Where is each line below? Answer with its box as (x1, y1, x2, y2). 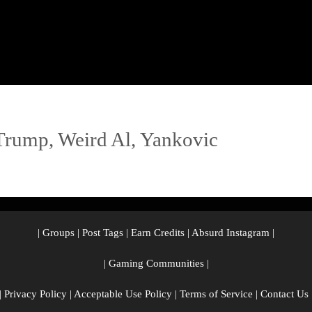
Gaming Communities (108, 257, 204, 269)
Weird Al (58, 127, 132, 150)
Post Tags (82, 226, 123, 238)
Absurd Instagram (192, 226, 270, 238)
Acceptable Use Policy (73, 288, 172, 299)
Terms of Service (179, 288, 253, 299)
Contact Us (260, 288, 309, 299)
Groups (42, 226, 75, 238)
